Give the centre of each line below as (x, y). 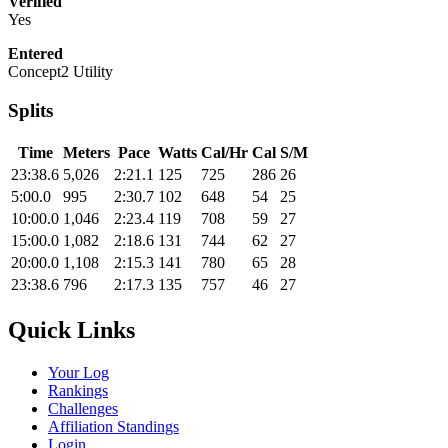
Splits (30, 111)
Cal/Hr (224, 152)
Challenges (83, 408)
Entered (35, 54)
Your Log (78, 372)
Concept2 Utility (60, 72)
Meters (86, 152)
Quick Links (71, 329)
